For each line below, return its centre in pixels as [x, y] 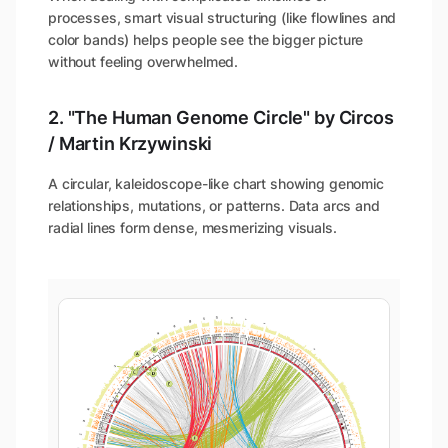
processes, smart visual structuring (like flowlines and [222, 18]
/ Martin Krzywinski [130, 144]
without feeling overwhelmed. [143, 62]
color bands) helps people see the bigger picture [206, 40]
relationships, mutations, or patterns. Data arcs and [214, 206]
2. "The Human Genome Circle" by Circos [221, 118]
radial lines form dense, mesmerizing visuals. [192, 228]
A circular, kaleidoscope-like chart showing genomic [216, 184]
